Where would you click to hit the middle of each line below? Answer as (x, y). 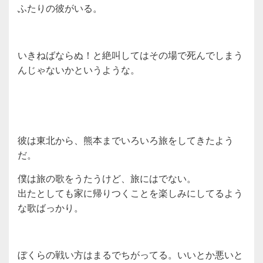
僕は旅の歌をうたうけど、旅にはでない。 (107, 178)
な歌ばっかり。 (50, 207)
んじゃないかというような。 (79, 69)
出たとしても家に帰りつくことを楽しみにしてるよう (130, 193)
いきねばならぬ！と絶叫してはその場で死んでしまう (130, 55)
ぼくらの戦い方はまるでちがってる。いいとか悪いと (130, 254)
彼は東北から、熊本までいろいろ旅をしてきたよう (126, 140)
